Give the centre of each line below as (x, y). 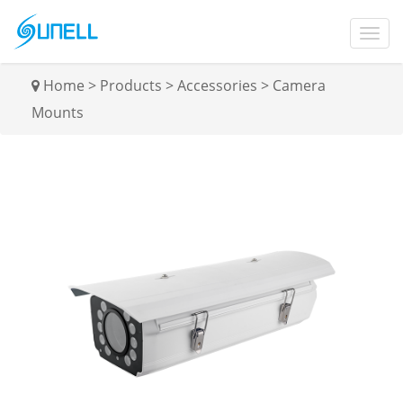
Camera (299, 85)
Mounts (58, 112)
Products (131, 85)
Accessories (217, 85)
